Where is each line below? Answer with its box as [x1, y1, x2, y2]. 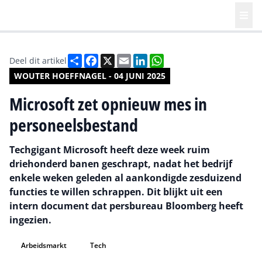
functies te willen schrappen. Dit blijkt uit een [9, 185, 223, 198]
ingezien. [9, 213, 51, 226]
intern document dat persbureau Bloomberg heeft [9, 199, 243, 212]
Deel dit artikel [9, 55, 67, 66]
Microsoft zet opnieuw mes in [9, 92, 207, 116]
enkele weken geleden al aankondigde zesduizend [9, 171, 242, 184]
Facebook [98, 52, 140, 65]
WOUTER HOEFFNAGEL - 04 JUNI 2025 [14, 70, 166, 81]
